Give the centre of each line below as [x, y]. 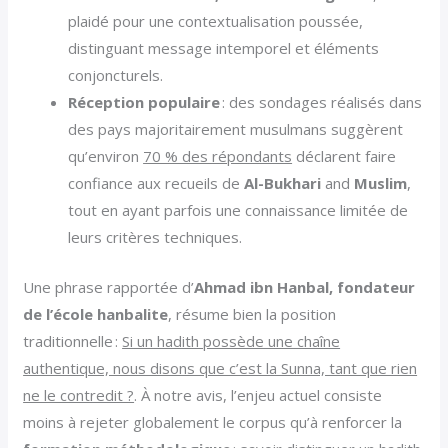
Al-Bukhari [283, 183]
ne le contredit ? [79, 394]
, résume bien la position [252, 313]
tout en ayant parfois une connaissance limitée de [238, 210]
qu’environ [106, 156]
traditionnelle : [73, 340]
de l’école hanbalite [96, 313]
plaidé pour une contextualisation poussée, [216, 21]
